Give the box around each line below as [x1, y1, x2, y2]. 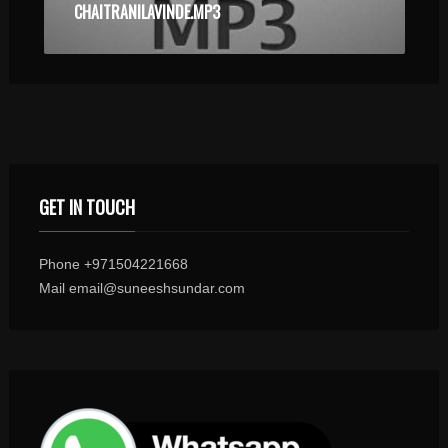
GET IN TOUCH [38, 194, 135, 220]
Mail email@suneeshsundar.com [38, 280, 245, 296]
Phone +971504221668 [38, 256, 188, 272]
